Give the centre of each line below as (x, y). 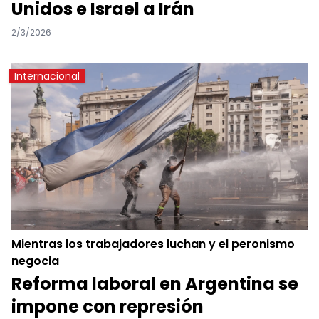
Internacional (47, 76)
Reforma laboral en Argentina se (155, 283)
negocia (35, 261)
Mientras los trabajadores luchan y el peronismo (153, 244)
